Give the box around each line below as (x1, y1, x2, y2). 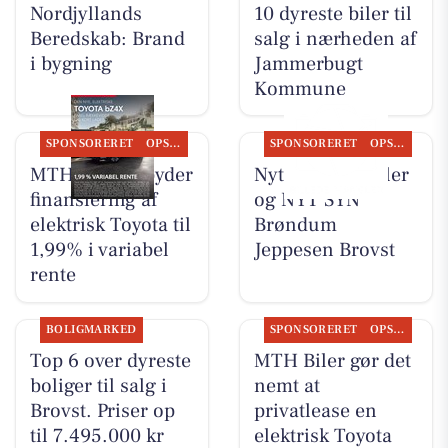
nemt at (253, 373, 320, 400)
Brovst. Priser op (29, 398, 175, 425)
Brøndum (253, 211, 337, 238)
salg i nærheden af (253, 25, 416, 52)
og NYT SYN (253, 186, 360, 213)
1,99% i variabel (29, 236, 169, 263)
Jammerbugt (253, 50, 363, 77)
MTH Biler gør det (253, 348, 411, 375)
